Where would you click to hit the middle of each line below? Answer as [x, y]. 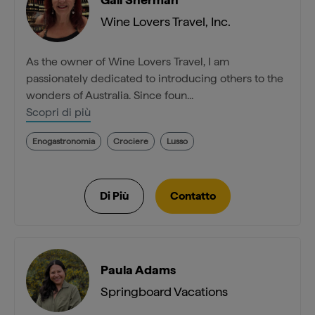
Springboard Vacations [164, 292]
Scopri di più [58, 112]
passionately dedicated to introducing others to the [155, 79]
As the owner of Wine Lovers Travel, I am [128, 62]
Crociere [131, 142]
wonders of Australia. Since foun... [110, 96]
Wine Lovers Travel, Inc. [166, 22]
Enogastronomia [64, 142]
